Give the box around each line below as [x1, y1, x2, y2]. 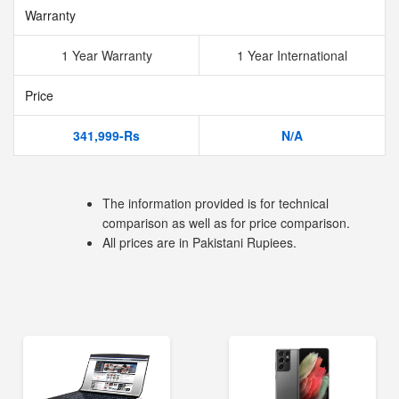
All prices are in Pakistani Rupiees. [102, 233, 297, 251]
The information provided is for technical [102, 194, 329, 212]
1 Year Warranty [61, 46, 152, 64]
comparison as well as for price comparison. [102, 214, 350, 232]
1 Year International [237, 46, 347, 64]
